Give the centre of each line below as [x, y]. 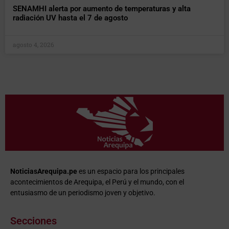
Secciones [33, 221]
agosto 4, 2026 [33, 44]
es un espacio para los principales [131, 171]
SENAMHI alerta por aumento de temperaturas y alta [102, 8]
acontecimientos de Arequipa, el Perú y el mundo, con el [97, 182]
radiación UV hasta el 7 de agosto [70, 18]
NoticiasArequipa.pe [44, 171]
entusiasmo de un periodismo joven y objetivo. [83, 192]
